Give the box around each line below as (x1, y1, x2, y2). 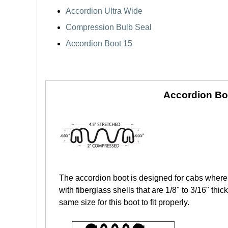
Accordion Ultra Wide (66, 7, 142, 15)
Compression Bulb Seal (66, 23, 152, 32)
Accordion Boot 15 (66, 39, 132, 48)
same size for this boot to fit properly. (59, 198, 189, 207)
